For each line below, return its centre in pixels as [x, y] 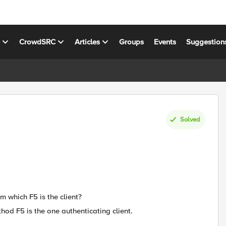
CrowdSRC [38, 42]
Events [165, 42]
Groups [132, 42]
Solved [190, 119]
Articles [88, 42]
